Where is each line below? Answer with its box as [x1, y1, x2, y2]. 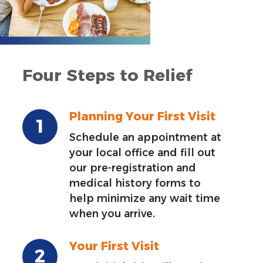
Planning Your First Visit [69, 109, 216, 124]
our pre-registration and [69, 161, 197, 174]
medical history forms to [69, 177, 201, 190]
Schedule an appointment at [69, 131, 222, 144]
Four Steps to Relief [22, 65, 193, 86]
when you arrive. [69, 207, 156, 220]
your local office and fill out [69, 146, 216, 159]
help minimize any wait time [69, 192, 221, 205]
